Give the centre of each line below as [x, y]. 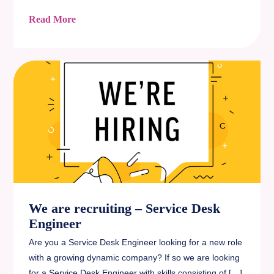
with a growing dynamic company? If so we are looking [135, 257]
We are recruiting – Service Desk [125, 209]
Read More [53, 19]
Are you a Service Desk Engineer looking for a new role [136, 242]
